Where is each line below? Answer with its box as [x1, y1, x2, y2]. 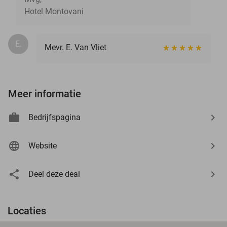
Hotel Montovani [24, 6, 84, 16]
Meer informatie [8, 87, 81, 100]
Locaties [8, 204, 46, 217]
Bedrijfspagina [28, 112, 81, 122]
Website [28, 140, 57, 150]
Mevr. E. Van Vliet [45, 42, 106, 52]
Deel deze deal [28, 169, 80, 179]
